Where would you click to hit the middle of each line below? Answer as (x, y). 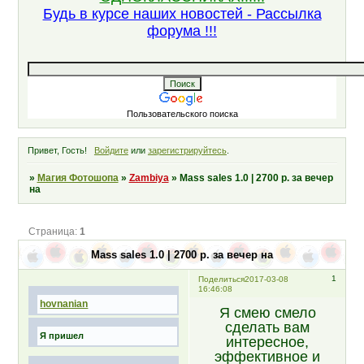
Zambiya (149, 178)
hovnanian (64, 304)
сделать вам (267, 327)
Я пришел (62, 336)
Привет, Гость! (58, 151)
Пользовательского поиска (182, 114)
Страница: (54, 231)
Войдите (111, 151)
